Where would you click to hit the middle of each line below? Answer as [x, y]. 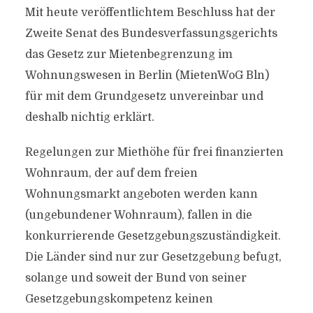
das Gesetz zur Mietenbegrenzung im [129, 54]
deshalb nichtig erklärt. [89, 117]
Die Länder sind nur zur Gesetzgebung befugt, [153, 257]
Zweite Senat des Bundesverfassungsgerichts [151, 34]
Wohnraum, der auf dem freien [111, 173]
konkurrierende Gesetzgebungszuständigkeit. [153, 236]
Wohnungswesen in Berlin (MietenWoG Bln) [147, 75]
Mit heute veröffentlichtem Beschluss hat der [150, 13]
